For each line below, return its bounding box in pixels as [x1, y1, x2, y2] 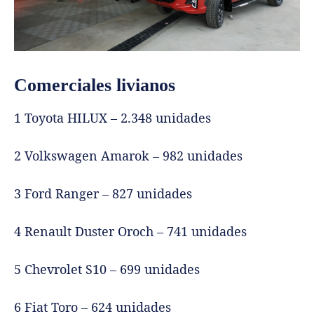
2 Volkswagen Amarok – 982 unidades [14, 147, 243, 165]
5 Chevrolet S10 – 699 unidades [14, 261, 200, 278]
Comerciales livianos [14, 75, 175, 96]
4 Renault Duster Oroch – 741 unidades [14, 223, 247, 240]
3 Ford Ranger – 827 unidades [14, 185, 192, 203]
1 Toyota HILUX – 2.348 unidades [14, 109, 211, 127]
